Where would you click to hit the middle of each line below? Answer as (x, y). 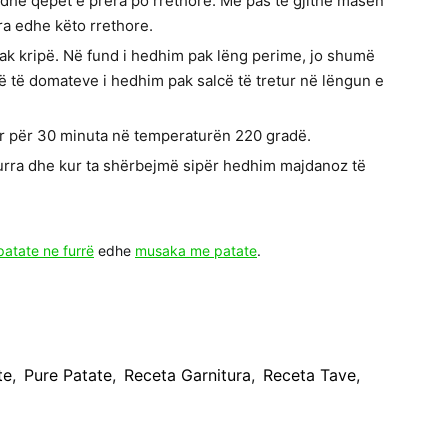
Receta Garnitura (187, 375)
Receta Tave (309, 375)
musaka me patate (196, 251)
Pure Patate (67, 375)
